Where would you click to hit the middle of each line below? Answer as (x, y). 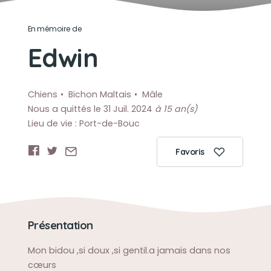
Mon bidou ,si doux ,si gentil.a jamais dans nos (129, 250)
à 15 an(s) (176, 109)
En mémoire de (55, 29)
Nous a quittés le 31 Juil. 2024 (91, 109)
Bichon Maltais (100, 94)
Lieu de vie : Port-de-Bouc (83, 123)
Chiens (42, 94)
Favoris (190, 152)
